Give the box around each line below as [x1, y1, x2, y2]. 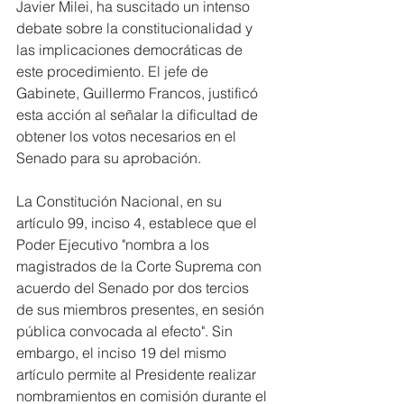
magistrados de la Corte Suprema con [16, 256, 265, 275]
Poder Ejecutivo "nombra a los [16, 234, 213, 253]
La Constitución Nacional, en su [16, 191, 225, 210]
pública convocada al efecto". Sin [16, 321, 236, 340]
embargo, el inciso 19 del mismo [16, 343, 230, 362]
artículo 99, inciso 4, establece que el [16, 213, 261, 232]
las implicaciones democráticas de [16, 40, 246, 59]
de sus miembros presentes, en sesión [16, 299, 268, 318]
